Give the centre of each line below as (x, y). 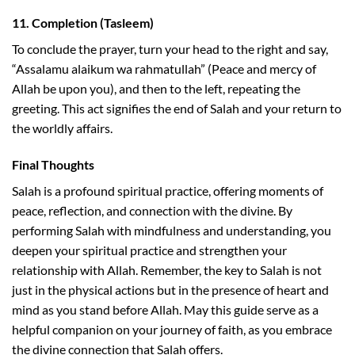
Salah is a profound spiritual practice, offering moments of (168, 190)
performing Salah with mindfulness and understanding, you (172, 230)
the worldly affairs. (62, 128)
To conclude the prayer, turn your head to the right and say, (170, 48)
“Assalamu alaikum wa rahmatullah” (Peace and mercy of (164, 68)
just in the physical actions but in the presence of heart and (170, 289)
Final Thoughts (53, 164)
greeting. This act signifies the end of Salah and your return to (177, 108)
